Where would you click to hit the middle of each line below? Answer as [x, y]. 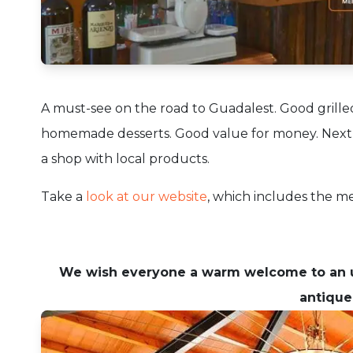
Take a [62, 197]
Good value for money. [247, 134]
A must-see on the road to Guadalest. [159, 109]
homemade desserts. [106, 134]
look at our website [145, 197]
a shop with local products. [125, 159]
